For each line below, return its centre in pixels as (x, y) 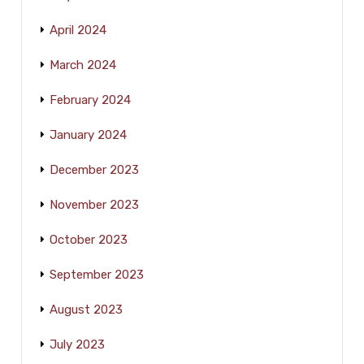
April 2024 (78, 30)
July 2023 (78, 344)
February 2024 (91, 100)
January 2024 (89, 134)
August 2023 (87, 309)
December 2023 (95, 169)
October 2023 (89, 239)
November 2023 (95, 204)
